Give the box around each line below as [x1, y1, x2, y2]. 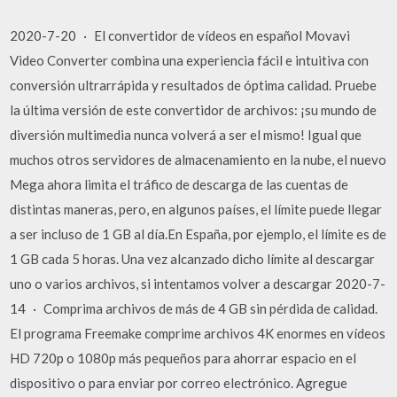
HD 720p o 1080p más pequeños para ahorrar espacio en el [10, 349, 357, 366]
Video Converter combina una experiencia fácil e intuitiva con [10, 51, 370, 68]
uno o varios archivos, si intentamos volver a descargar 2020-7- [10, 275, 386, 292]
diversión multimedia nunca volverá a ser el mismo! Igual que [10, 126, 362, 143]
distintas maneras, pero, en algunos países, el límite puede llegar [10, 200, 383, 217]
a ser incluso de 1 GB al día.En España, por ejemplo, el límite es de [10, 225, 387, 242]
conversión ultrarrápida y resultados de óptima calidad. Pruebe [10, 76, 378, 93]
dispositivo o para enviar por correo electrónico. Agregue [10, 374, 348, 391]
